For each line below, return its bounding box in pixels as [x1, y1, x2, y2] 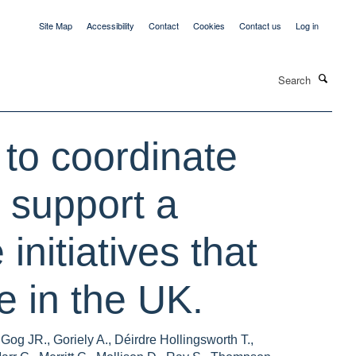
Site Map [39, 19, 72, 32]
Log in [296, 19, 319, 32]
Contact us [239, 19, 281, 32]
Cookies [193, 19, 225, 32]
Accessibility [87, 19, 134, 32]
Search [180, 64, 215, 79]
